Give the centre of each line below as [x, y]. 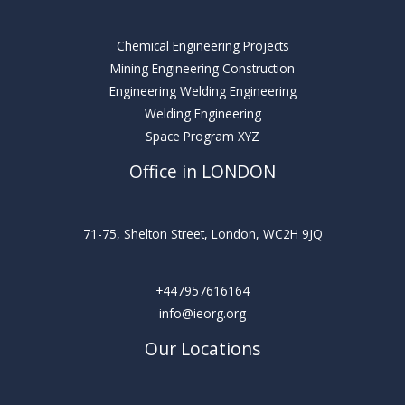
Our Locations [202, 349]
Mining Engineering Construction [202, 68]
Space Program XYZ [202, 136]
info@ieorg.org [202, 314]
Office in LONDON [202, 171]
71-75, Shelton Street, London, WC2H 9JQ [202, 233]
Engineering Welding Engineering [202, 90]
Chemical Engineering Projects [202, 45]
